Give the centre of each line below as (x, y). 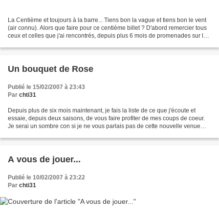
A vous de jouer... (44, 160)
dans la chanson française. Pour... (53, 134)
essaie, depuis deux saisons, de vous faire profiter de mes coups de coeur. (106, 119)
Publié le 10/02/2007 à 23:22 (46, 178)
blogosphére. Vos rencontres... (48, 44)
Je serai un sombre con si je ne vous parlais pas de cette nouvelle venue (104, 126)
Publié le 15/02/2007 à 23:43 (46, 87)
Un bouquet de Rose (51, 69)
